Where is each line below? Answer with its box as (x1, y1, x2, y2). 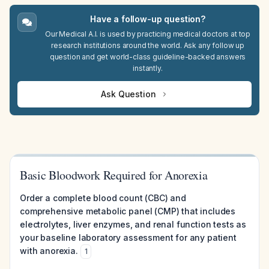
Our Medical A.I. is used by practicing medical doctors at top (44, 29, 251, 38)
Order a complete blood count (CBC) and (20, 193, 186, 203)
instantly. (133, 64, 163, 73)
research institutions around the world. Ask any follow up (51, 41, 244, 50)
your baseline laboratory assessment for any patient (20, 232, 237, 243)
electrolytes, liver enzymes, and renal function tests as (20, 219, 247, 229)
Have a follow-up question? (90, 14, 205, 24)
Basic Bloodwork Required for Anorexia (20, 167, 208, 183)
